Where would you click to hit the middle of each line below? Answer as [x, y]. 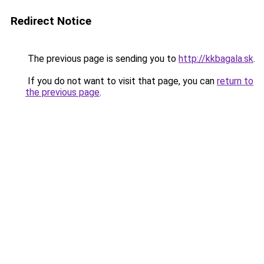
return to [235, 81]
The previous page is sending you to [102, 59]
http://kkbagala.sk [216, 59]
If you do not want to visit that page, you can [121, 81]
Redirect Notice [51, 21]
